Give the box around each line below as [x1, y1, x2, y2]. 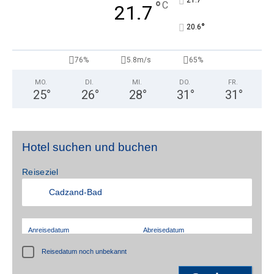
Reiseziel [22, 167, 59, 177]
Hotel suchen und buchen [22, 140, 158, 154]
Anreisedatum [28, 226, 69, 234]
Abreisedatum [143, 226, 184, 234]
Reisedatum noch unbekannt [42, 248, 127, 255]
